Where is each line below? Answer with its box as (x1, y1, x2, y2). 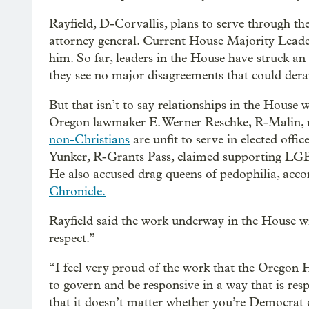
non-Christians (49, 132, 130, 148)
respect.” (49, 231, 95, 246)
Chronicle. (49, 184, 106, 199)
